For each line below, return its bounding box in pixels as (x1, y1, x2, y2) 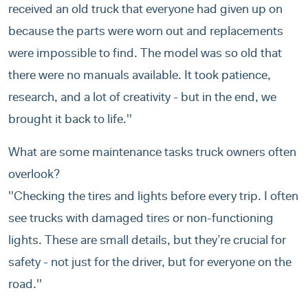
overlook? (8, 169, 60, 182)
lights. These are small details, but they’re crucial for (8, 235, 286, 248)
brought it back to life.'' (8, 114, 132, 127)
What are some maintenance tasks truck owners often (8, 147, 296, 160)
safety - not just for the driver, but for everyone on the (8, 257, 291, 270)
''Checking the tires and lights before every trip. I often (8, 191, 298, 204)
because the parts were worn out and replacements (8, 26, 283, 39)
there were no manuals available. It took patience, (8, 70, 271, 83)
